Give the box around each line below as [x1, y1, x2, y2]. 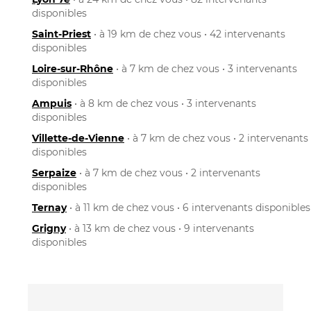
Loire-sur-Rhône [32, 62, 113, 75]
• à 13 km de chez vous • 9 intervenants [66, 221, 254, 235]
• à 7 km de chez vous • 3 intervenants [113, 62, 297, 75]
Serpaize [32, 166, 76, 179]
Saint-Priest [32, 27, 91, 40]
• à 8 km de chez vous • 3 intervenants [72, 96, 256, 110]
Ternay [32, 201, 67, 214]
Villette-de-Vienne [32, 131, 124, 144]
